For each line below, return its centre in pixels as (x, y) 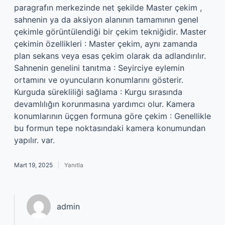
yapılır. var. (34, 140)
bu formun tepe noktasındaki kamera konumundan (110, 128)
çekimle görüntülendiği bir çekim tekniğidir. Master (110, 32)
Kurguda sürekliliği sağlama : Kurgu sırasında (98, 92)
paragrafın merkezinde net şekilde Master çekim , (108, 8)
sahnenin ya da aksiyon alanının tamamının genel (106, 20)
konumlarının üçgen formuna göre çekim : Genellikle (113, 116)
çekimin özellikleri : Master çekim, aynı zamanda (106, 44)
